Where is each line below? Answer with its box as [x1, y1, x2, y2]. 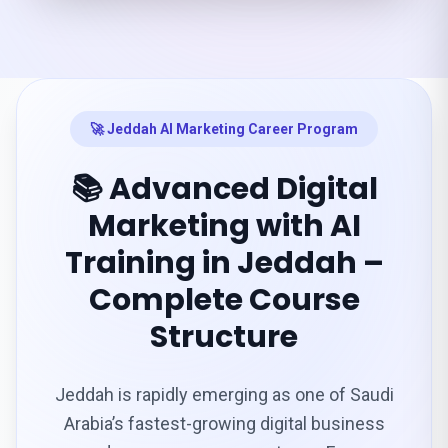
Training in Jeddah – [64, 242, 384, 284]
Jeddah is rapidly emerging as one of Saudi [54, 384, 394, 405]
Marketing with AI [87, 205, 361, 247]
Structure [150, 316, 298, 358]
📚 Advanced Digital [70, 168, 378, 210]
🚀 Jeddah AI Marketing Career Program [90, 121, 358, 137]
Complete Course [88, 279, 360, 321]
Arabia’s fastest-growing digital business [63, 413, 385, 434]
